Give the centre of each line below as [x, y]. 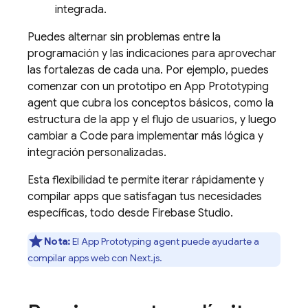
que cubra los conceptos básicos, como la [165, 103]
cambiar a [54, 136]
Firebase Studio [191, 213]
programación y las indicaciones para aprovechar [152, 54]
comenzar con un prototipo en [106, 87]
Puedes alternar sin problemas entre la [124, 37]
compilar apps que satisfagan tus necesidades [145, 197]
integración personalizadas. [97, 153]
